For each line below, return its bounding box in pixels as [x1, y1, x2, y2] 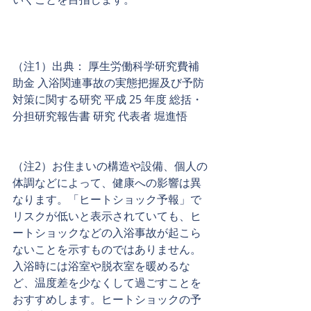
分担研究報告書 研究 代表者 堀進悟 [12, 108, 187, 124]
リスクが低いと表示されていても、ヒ [12, 208, 201, 224]
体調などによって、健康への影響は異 [12, 174, 201, 190]
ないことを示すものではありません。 [12, 241, 201, 257]
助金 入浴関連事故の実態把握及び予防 [12, 74, 204, 90]
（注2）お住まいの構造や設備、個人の [12, 158, 208, 174]
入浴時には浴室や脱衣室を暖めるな [12, 258, 190, 274]
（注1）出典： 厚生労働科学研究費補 [12, 58, 199, 74]
